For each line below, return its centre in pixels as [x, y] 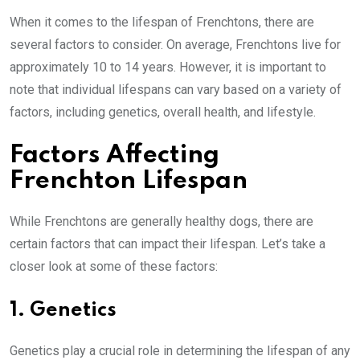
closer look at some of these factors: [114, 267]
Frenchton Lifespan [129, 182]
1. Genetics [63, 311]
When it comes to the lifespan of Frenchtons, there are [162, 22]
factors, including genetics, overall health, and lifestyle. [163, 112]
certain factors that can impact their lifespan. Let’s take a [168, 244]
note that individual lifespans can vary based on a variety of [176, 90]
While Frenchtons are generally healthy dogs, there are [162, 222]
